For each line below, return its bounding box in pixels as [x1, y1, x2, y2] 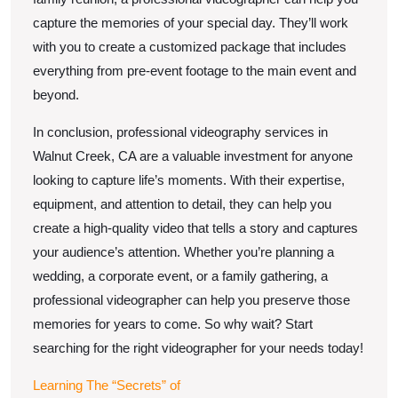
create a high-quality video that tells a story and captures [33, 219, 358, 235]
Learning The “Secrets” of [33, 377, 180, 393]
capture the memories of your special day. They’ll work [33, 14, 348, 30]
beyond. [33, 86, 79, 102]
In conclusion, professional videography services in [33, 123, 328, 139]
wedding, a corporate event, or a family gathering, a [33, 267, 328, 283]
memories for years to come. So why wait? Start [33, 315, 313, 331]
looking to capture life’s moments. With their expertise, [33, 171, 345, 187]
